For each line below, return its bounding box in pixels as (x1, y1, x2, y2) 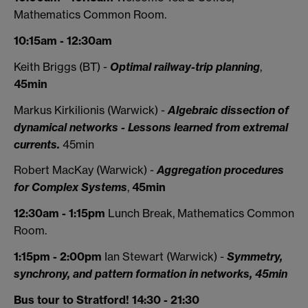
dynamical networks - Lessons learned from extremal (14, 120, 288, 134)
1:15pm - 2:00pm (14, 250, 104, 264)
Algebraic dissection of (168, 102, 289, 117)
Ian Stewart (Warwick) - (104, 250, 227, 264)
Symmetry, (227, 250, 283, 264)
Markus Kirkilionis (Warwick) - (14, 102, 168, 117)
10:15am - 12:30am (14, 34, 112, 48)
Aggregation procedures (157, 163, 284, 177)
